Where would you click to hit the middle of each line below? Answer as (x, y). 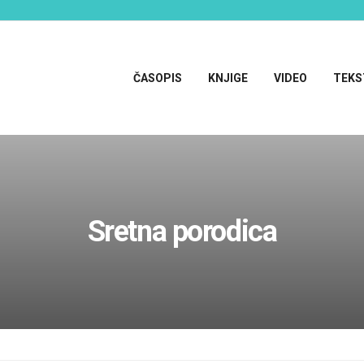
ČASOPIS (158, 78)
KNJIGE (228, 78)
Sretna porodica (182, 232)
